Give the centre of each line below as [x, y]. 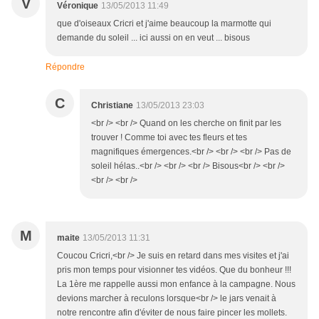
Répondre [65, 67]
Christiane [112, 106]
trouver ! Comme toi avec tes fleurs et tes [169, 138]
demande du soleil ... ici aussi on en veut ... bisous [153, 38]
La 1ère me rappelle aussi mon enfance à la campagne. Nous [176, 284]
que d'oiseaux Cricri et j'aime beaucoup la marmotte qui [164, 24]
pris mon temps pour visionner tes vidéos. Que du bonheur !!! [174, 270]
